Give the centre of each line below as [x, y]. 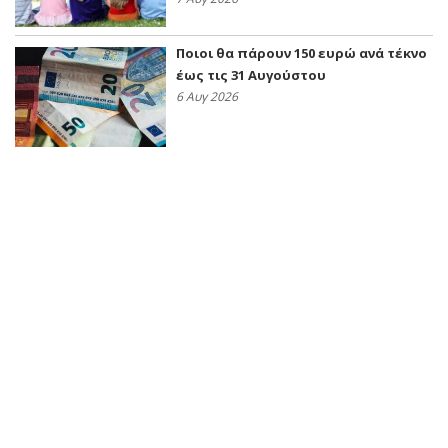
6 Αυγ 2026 [207, 97]
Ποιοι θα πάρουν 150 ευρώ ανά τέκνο [301, 53]
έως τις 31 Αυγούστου [251, 75]
